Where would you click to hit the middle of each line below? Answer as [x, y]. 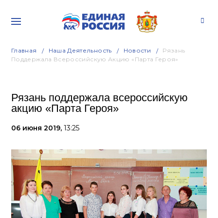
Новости [137, 50]
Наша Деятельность [80, 50]
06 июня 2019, [37, 128]
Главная [24, 50]
